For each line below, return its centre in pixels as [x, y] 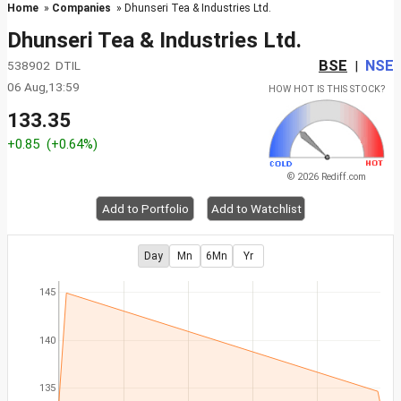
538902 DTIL [48, 65]
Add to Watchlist [256, 209]
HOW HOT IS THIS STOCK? [327, 89]
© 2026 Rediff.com [327, 177]
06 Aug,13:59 [43, 87]
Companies [81, 8]
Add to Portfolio [145, 209]
